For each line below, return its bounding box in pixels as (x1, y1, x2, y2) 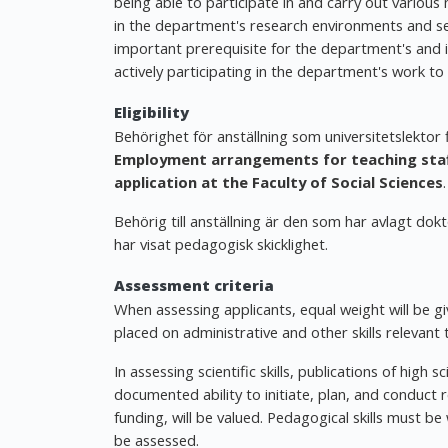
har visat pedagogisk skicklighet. (114, 234, 328, 254)
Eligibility (114, 102, 189, 122)
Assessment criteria (114, 275, 274, 295)
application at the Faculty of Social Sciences (114, 172, 443, 192)
